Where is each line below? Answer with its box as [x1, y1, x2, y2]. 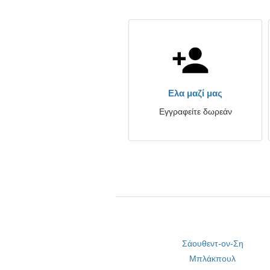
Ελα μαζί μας [168, 88, 222, 98]
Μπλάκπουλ [189, 254, 236, 263]
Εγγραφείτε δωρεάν [159, 107, 232, 116]
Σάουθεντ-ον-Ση [181, 239, 243, 248]
